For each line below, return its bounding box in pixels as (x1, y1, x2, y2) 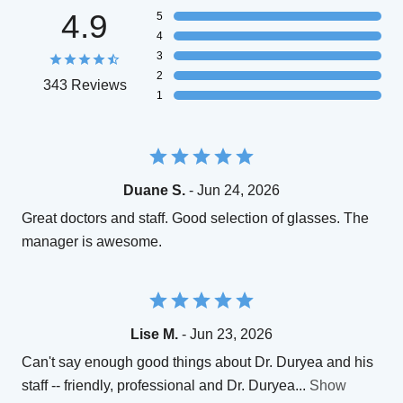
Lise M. (130, 326, 178, 342)
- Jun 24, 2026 (185, 182, 280, 198)
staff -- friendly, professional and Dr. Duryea (22, 377, 295, 393)
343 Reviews (42, 76, 127, 93)
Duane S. (123, 182, 185, 198)
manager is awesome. (22, 233, 162, 249)
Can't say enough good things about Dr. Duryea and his (22, 354, 373, 370)
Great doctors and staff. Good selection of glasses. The (22, 210, 369, 226)
